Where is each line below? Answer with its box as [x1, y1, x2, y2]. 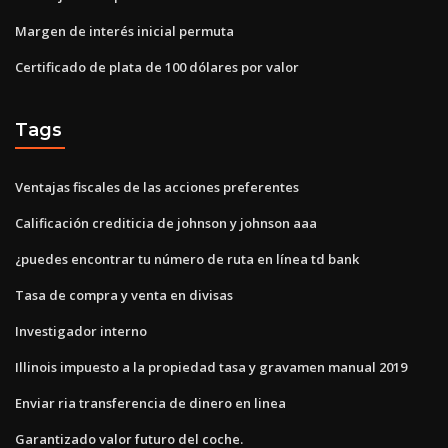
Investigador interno [15, 321, 147, 340]
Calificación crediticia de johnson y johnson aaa [15, 213, 317, 232]
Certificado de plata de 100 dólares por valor [15, 57, 299, 76]
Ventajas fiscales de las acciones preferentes [15, 177, 299, 196]
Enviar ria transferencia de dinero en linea [15, 393, 286, 412]
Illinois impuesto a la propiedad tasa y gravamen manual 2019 [15, 357, 407, 376]
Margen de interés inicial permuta [15, 21, 234, 40]
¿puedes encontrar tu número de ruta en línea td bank [15, 249, 359, 268]
